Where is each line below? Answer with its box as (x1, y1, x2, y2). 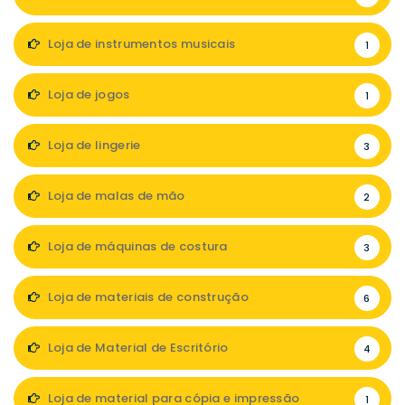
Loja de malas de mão (44, 186, 185, 204)
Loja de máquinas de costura (44, 237, 228, 255)
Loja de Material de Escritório (44, 338, 229, 356)
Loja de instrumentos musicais (44, 34, 236, 52)
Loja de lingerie (44, 136, 141, 154)
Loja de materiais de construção (44, 287, 249, 306)
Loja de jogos (44, 85, 130, 103)
